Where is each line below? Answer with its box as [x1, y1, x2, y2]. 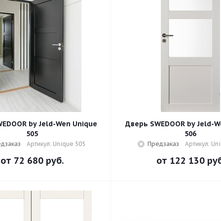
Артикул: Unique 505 [26, 140, 85, 147]
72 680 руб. [14, 155, 64, 166]
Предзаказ [147, 140, 179, 147]
